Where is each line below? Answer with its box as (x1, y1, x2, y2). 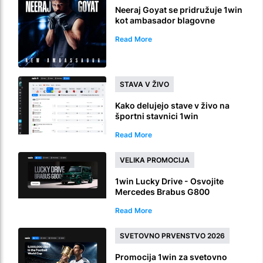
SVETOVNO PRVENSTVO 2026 (120, 231, 225, 241)
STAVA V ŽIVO (120, 80, 169, 89)
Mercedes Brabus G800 (115, 187, 210, 197)
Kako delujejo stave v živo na (115, 100, 230, 111)
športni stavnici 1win (115, 111, 198, 122)
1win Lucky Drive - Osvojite (115, 176, 224, 187)
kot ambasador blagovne (115, 15, 215, 26)
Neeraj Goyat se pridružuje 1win (115, 5, 242, 15)
